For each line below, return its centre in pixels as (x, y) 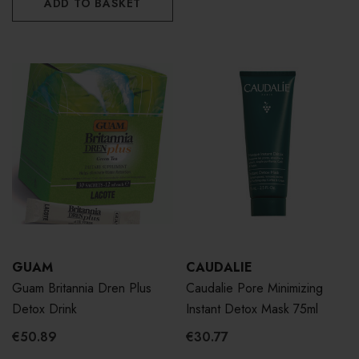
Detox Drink (44, 309)
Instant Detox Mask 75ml (252, 309)
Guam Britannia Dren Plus (82, 288)
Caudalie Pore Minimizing (254, 288)
